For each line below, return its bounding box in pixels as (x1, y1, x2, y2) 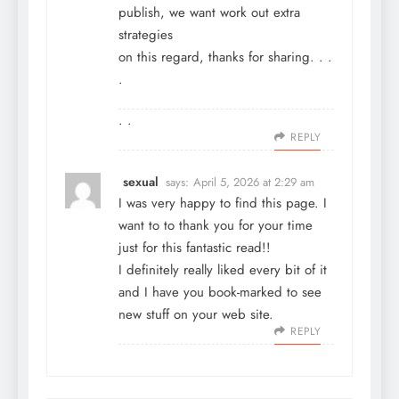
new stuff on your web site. (118, 304, 273, 324)
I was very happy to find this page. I (118, 192, 327, 213)
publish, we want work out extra (118, 2, 300, 22)
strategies (118, 24, 173, 45)
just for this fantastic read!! (118, 237, 271, 257)
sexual (123, 172, 159, 191)
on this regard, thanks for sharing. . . (118, 46, 332, 67)
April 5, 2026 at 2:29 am (193, 173, 314, 191)
